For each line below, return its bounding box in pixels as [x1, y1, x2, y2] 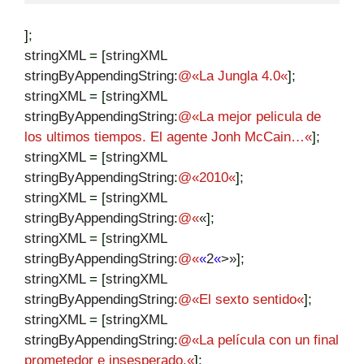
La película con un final [199, 331, 339, 348]
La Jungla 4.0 [199, 67, 280, 84]
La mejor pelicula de [199, 108, 321, 124]
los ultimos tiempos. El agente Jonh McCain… [24, 128, 305, 145]
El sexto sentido [199, 291, 297, 307]
